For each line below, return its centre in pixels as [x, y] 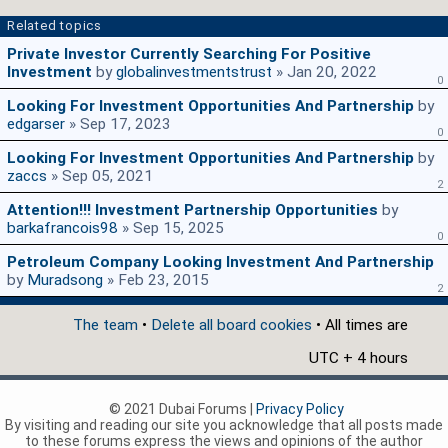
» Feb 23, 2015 [156, 280]
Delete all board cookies [231, 325]
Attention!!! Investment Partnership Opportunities [192, 210]
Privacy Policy [300, 409]
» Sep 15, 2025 [171, 228]
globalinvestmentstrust [194, 72]
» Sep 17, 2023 [118, 124]
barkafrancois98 [62, 228]
